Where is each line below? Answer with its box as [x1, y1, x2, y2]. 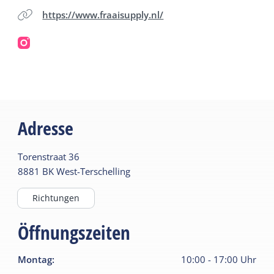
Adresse [18, 115, 74, 141]
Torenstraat [18, 150, 67, 163]
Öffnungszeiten [18, 219, 131, 245]
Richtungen [32, 191, 80, 204]
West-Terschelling [56, 165, 131, 177]
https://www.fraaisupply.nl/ [42, 9, 164, 21]
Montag [18, 253, 53, 265]
